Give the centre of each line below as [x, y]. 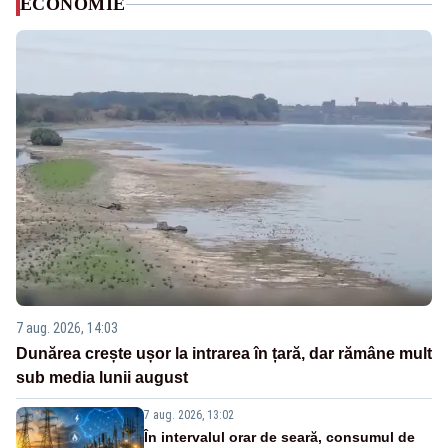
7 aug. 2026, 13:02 [189, 414]
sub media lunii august [102, 377]
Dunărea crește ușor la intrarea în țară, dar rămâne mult [224, 353]
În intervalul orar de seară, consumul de [279, 436]
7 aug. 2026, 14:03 [67, 327]
